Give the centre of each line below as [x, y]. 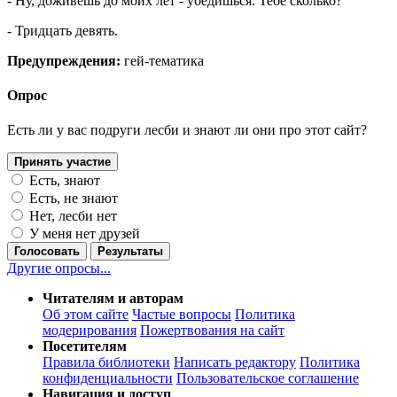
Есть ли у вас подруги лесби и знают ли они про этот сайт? [187, 130]
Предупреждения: [64, 60]
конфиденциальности [108, 378]
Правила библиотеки [106, 362]
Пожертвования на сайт [212, 331]
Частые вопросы [182, 315]
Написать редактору [235, 362]
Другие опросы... [59, 269]
